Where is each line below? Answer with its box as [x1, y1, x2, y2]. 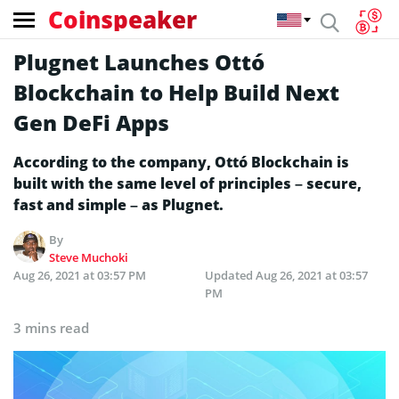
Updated [205, 267, 256, 283]
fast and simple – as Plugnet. [13, 195, 224, 215]
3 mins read [13, 319, 89, 337]
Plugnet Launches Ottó [13, 47, 265, 77]
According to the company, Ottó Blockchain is [13, 152, 349, 172]
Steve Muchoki [49, 249, 129, 265]
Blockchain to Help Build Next [13, 77, 339, 107]
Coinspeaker [48, 3, 197, 36]
